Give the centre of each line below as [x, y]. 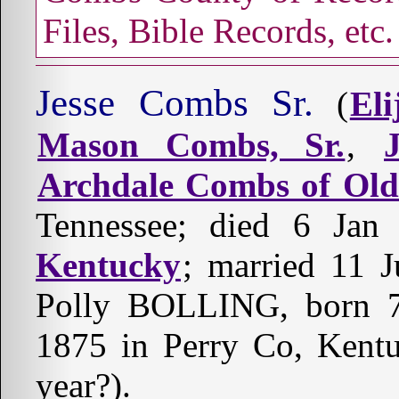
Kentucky [108, 265]
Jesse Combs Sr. [175, 102]
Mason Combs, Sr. [191, 144]
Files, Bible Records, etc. [218, 30]
